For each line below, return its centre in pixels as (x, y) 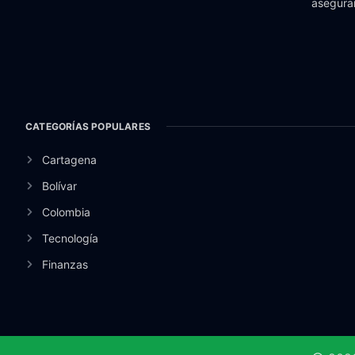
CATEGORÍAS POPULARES (88, 126)
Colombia (66, 212)
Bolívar (59, 185)
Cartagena (69, 159)
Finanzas (65, 264)
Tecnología (70, 238)
